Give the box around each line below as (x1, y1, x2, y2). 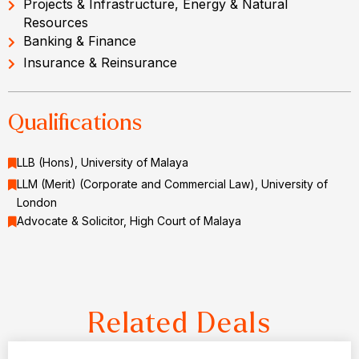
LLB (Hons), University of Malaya (17, 155, 188, 170)
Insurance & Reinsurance (23, 54, 177, 71)
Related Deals (87, 309, 272, 339)
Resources (23, 14, 88, 31)
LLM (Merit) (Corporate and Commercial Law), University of (17, 177, 328, 192)
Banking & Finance (23, 33, 136, 50)
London (17, 196, 57, 210)
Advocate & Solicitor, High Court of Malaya (17, 214, 241, 228)
